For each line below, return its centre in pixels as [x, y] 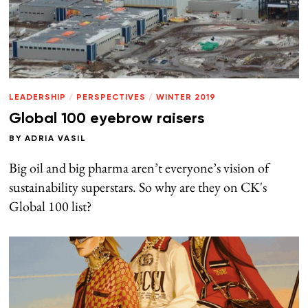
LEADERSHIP [38, 97]
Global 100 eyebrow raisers [107, 119]
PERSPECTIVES [111, 97]
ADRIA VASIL [55, 139]
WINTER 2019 [186, 97]
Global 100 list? [51, 206]
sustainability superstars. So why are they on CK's [138, 187]
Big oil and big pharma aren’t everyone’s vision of [139, 167]
